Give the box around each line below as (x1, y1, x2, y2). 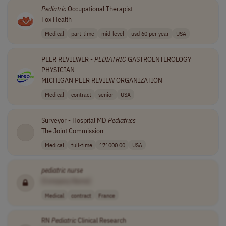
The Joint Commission (41, 126, 103, 135)
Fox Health (41, 15, 72, 24)
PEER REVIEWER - (41, 54, 94, 64)
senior (98, 90, 114, 99)
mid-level (101, 29, 124, 38)
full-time (71, 140, 92, 149)
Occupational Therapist (66, 4, 133, 13)
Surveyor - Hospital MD (41, 115, 108, 125)
